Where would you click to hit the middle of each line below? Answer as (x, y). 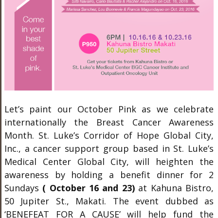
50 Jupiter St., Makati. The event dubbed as (109, 201)
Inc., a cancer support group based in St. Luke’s (109, 149)
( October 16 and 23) (89, 188)
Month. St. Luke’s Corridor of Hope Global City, (109, 136)
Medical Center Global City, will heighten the (109, 162)
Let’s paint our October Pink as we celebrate (109, 109)
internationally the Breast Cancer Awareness (109, 122)
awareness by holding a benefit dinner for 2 (109, 175)
